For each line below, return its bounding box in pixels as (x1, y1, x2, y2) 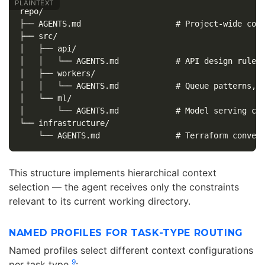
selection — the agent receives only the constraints (9, 181, 239, 193)
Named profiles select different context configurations (9, 244, 253, 257)
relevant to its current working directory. (9, 195, 190, 208)
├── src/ (19, 31, 57, 41)
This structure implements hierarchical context (9, 167, 216, 179)
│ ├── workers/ (19, 69, 95, 79)
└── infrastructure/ (19, 118, 109, 128)
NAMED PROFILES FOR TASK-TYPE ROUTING (9, 227, 244, 239)
